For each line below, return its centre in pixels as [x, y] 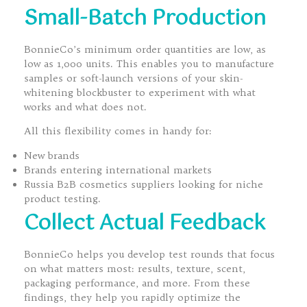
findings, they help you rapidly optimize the [132, 297]
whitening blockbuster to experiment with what [140, 92]
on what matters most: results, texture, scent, [135, 268]
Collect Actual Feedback [145, 223]
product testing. [62, 198]
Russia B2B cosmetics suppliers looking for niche [144, 184]
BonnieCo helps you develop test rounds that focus [149, 254]
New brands [52, 155]
